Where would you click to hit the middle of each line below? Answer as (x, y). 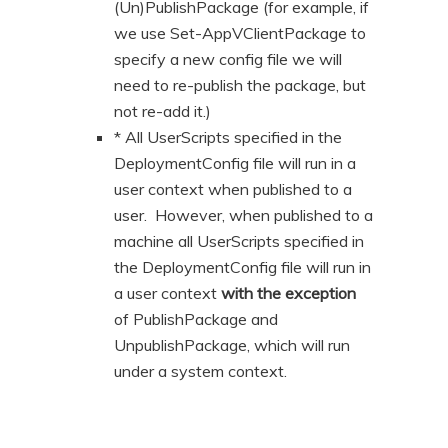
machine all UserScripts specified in (239, 240)
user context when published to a (233, 188)
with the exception (289, 292)
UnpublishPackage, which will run (232, 344)
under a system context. (201, 370)
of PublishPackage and (196, 318)
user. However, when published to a (244, 214)
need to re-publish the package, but (240, 84)
